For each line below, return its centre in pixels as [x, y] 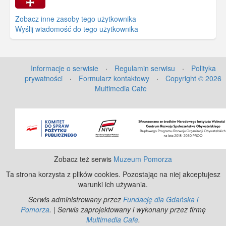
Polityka [203, 68]
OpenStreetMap [139, 104]
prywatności [44, 78]
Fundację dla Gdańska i [160, 199]
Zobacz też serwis [84, 159]
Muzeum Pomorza [143, 159]
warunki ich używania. [113, 184]
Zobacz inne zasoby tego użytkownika [76, 18]
